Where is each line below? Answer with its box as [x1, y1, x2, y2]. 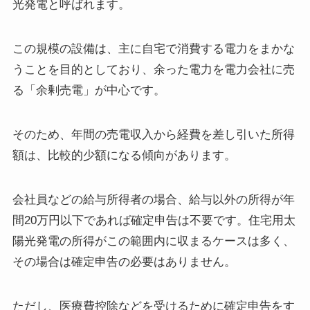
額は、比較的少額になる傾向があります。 [12, 148, 236, 162]
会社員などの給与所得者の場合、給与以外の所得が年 [12, 192, 295, 206]
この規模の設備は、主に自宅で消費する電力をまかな [12, 42, 295, 55]
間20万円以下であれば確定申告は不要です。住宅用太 [12, 213, 295, 227]
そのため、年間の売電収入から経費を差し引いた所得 [12, 127, 295, 141]
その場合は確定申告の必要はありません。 [12, 255, 236, 268]
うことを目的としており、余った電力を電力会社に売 [12, 62, 295, 76]
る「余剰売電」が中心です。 [12, 83, 165, 97]
